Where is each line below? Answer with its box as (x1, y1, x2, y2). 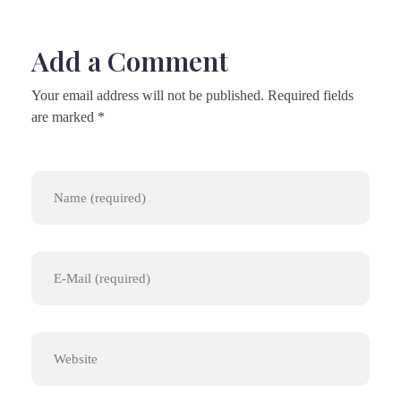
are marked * (31, 108, 105, 124)
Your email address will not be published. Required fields (31, 87, 354, 103)
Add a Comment (31, 42, 228, 79)
